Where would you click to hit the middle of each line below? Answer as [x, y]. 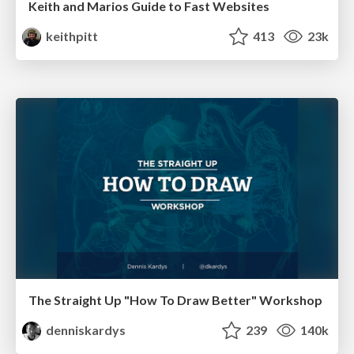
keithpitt [71, 36]
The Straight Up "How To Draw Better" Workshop [175, 300]
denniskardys [85, 330]
